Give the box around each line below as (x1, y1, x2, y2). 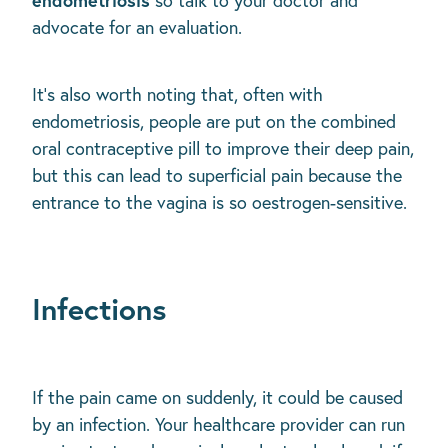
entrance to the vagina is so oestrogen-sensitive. (32, 191, 407, 215)
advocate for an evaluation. (32, 15, 242, 39)
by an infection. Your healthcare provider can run (32, 413, 405, 437)
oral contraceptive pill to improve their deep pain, (32, 137, 414, 161)
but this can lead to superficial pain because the (32, 164, 402, 188)
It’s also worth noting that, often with (32, 83, 323, 107)
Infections (32, 289, 166, 329)
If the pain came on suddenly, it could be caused (32, 386, 403, 410)
